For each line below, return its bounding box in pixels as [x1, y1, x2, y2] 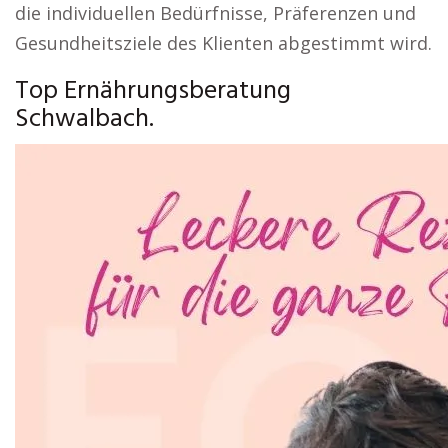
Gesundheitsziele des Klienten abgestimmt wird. [15, 31, 432, 55]
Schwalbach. [15, 99, 154, 140]
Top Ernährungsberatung [15, 71, 291, 112]
